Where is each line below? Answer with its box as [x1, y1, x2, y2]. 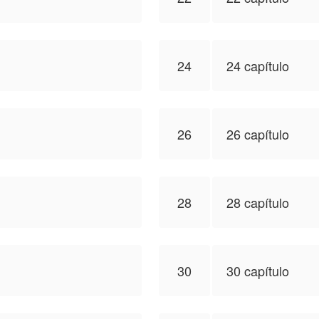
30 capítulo [226, 261, 289, 280]
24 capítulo [226, 56, 289, 75]
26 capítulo [226, 125, 289, 143]
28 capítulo [226, 193, 289, 211]
